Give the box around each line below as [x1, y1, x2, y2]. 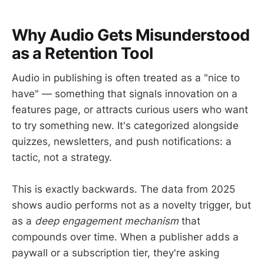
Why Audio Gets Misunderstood [12, 25, 250, 45]
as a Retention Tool [12, 43, 153, 63]
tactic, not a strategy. [12, 151, 112, 164]
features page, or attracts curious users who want [12, 104, 248, 116]
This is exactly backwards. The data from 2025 [12, 183, 235, 196]
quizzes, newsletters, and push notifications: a [12, 136, 232, 148]
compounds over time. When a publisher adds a [12, 231, 239, 243]
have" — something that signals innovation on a [12, 88, 237, 100]
